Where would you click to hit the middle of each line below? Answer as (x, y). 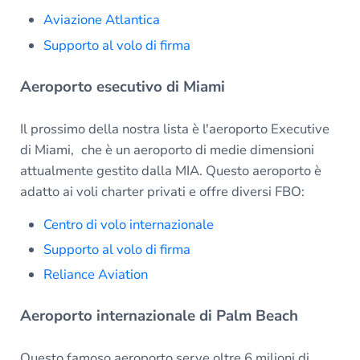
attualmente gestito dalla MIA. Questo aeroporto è (170, 170)
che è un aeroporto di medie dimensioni (196, 149)
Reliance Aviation (96, 275)
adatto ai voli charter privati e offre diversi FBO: (162, 191)
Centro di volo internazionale (129, 224)
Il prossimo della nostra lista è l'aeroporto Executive (174, 129)
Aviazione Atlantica (102, 20)
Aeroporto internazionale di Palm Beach (161, 316)
